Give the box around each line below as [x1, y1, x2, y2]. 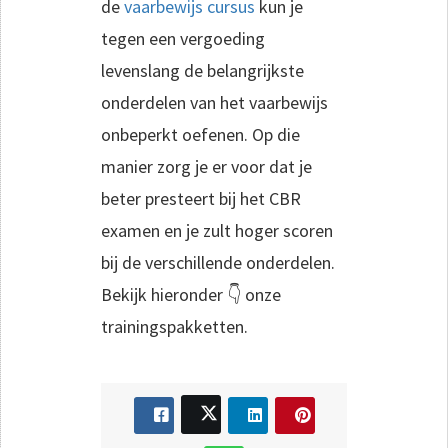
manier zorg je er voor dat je [101, 154, 312, 178]
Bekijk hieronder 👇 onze [101, 282, 281, 306]
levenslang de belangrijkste [101, 58, 304, 82]
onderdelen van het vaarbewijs [101, 90, 328, 114]
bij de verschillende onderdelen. [101, 250, 335, 274]
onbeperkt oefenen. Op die [101, 122, 300, 146]
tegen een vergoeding [101, 26, 265, 50]
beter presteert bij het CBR [101, 186, 301, 210]
